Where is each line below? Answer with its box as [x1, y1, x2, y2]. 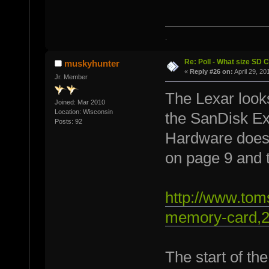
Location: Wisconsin [54, 108, 113, 116]
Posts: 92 [54, 118, 82, 125]
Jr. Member [54, 73, 88, 81]
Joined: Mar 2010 [54, 98, 105, 106]
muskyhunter [64, 58, 120, 69]
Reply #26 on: [189, 68, 233, 76]
